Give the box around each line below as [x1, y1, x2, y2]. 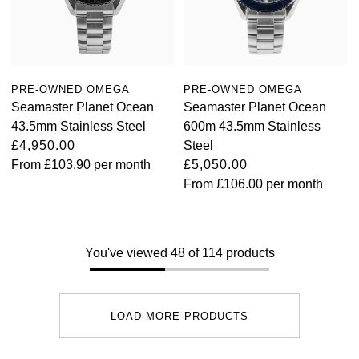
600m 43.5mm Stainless [184, 119, 321, 134]
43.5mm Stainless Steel [11, 119, 146, 134]
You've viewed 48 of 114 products [84, 246, 275, 260]
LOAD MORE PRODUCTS [111, 309, 248, 322]
